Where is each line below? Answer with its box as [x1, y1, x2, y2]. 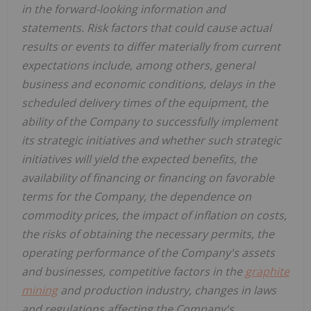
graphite [245, 264, 289, 280]
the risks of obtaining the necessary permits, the [22, 226, 274, 242]
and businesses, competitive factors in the [22, 264, 245, 280]
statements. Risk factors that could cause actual [22, 20, 271, 36]
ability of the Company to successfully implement [22, 114, 278, 130]
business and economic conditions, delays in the [22, 76, 275, 92]
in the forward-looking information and [22, 1, 226, 17]
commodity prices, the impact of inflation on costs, [22, 208, 287, 224]
